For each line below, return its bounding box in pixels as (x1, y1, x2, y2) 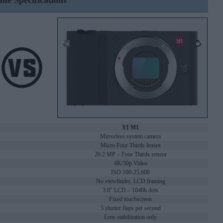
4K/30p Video (113, 160, 147, 167)
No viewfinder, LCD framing (96, 178, 165, 185)
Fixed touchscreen (109, 196, 152, 203)
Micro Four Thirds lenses (100, 142, 161, 149)
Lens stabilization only (104, 214, 157, 221)
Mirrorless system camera (100, 133, 161, 140)
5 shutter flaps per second (100, 205, 161, 212)
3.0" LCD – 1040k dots (103, 187, 158, 194)
